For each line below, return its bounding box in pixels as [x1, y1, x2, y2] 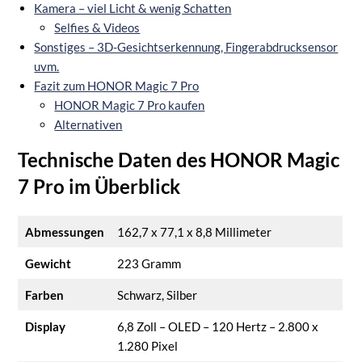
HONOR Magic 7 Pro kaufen [54, 97, 205, 112]
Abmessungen [24, 224, 104, 239]
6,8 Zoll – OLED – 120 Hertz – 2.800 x [116, 318, 318, 334]
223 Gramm [116, 255, 181, 271]
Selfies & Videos [54, 19, 141, 35]
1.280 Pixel [116, 338, 178, 353]
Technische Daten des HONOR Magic [18, 147, 340, 171]
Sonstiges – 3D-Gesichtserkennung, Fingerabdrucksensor [34, 39, 339, 54]
